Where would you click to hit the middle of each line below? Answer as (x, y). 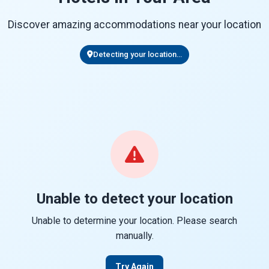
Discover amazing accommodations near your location (134, 25)
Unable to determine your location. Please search (134, 221)
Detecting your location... (138, 54)
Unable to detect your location (134, 199)
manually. (134, 236)
